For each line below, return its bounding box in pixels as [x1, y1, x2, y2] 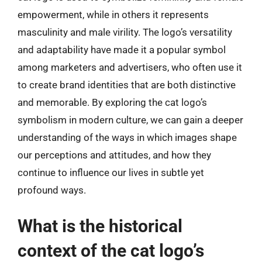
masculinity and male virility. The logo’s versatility [18, 26, 232, 38]
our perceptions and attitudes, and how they [18, 149, 211, 161]
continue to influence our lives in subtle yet [18, 167, 204, 178]
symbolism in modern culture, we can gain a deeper [18, 114, 243, 126]
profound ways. [18, 184, 86, 196]
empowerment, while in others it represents [18, 9, 209, 20]
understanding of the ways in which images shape [18, 132, 237, 143]
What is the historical [18, 215, 182, 236]
